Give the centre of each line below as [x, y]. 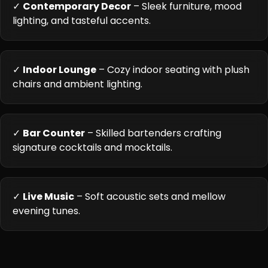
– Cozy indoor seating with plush [173, 70]
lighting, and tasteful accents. [82, 21]
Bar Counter [54, 133]
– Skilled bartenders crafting [153, 133]
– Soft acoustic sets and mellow [150, 197]
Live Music [48, 197]
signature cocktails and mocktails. [92, 147]
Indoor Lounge [60, 70]
